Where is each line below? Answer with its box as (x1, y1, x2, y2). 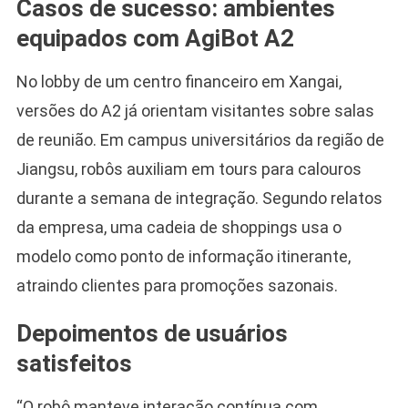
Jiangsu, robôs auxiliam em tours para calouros (15, 158, 362, 178)
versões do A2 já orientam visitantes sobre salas (15, 100, 374, 120)
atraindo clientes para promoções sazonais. (15, 275, 338, 295)
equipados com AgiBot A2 (15, 24, 294, 52)
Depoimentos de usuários (15, 319, 288, 347)
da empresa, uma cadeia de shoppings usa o (15, 217, 342, 237)
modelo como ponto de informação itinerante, (15, 246, 351, 266)
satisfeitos (15, 349, 132, 377)
